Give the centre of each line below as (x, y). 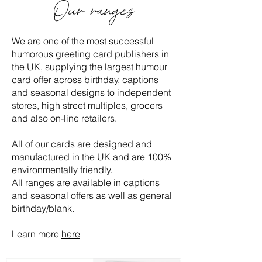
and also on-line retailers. (64, 118)
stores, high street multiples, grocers (87, 105)
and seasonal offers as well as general (92, 195)
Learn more (37, 234)
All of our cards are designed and (82, 144)
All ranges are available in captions (86, 182)
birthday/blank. (43, 208)
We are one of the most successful (83, 41)
